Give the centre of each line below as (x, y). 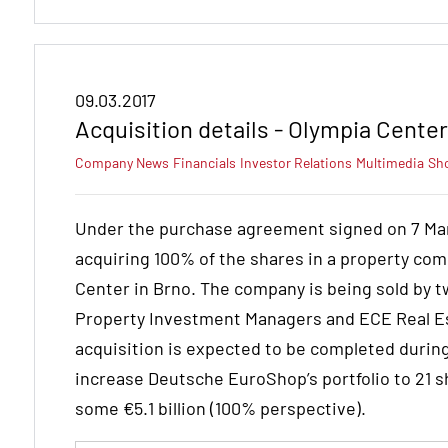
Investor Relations (296, 163)
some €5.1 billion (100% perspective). (220, 408)
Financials (204, 163)
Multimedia (390, 163)
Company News (122, 163)
